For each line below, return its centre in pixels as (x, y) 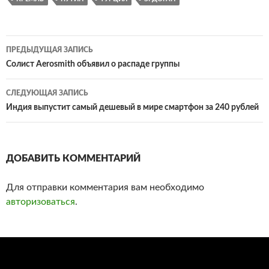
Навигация (45, 67)
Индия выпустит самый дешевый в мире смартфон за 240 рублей (132, 107)
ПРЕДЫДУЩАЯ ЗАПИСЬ (50, 50)
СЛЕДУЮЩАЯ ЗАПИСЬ (47, 93)
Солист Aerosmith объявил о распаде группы (93, 64)
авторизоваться (41, 201)
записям (36, 109)
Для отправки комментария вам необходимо (105, 187)
